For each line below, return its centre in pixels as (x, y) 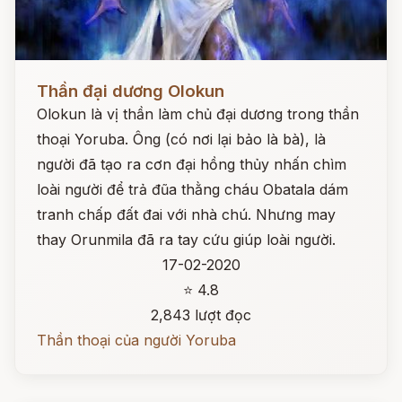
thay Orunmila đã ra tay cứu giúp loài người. (186, 240)
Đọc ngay (48, 77)
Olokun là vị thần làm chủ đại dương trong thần (198, 114)
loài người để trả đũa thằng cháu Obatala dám (192, 189)
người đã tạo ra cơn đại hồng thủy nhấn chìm (192, 164)
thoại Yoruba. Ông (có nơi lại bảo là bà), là (181, 139)
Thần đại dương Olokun (131, 91)
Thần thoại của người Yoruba (136, 340)
